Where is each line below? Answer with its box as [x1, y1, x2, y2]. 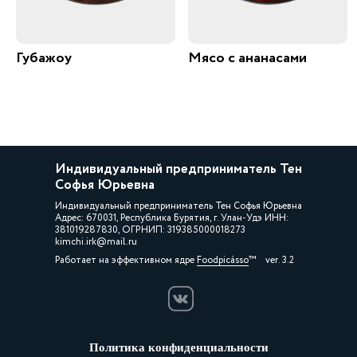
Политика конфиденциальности [88, 341, 269, 354]
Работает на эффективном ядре [55, 253, 197, 267]
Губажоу [16, 48, 72, 69]
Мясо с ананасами [188, 48, 307, 69]
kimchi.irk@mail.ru [55, 235, 137, 249]
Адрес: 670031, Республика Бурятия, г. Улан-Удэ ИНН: [55, 211, 288, 225]
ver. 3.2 [249, 253, 294, 267]
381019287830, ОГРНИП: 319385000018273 [55, 223, 245, 237]
